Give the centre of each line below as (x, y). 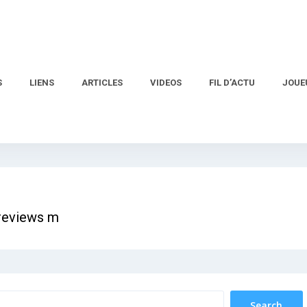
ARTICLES (102, 82)
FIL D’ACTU (232, 82)
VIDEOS (166, 82)
